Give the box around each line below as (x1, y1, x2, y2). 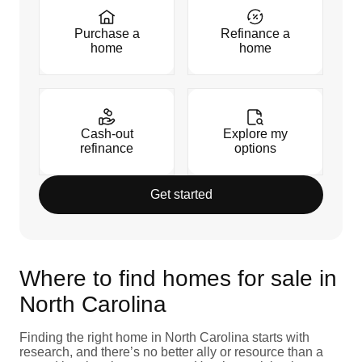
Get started (149, 187, 213, 201)
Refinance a (221, 26, 290, 40)
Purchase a (74, 26, 140, 40)
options (234, 141, 276, 155)
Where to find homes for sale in (19, 265, 337, 291)
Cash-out (80, 126, 133, 141)
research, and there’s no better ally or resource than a (19, 344, 323, 359)
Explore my (223, 126, 288, 141)
